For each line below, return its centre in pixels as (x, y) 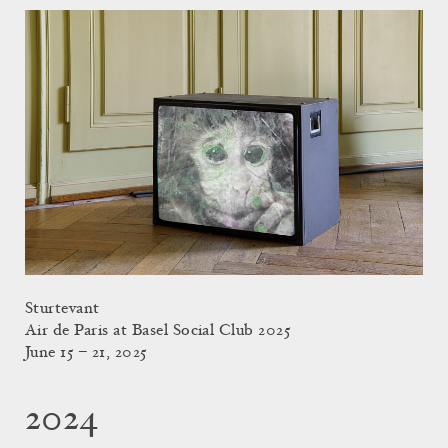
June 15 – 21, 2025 (86, 353)
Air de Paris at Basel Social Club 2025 (158, 331)
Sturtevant (62, 309)
